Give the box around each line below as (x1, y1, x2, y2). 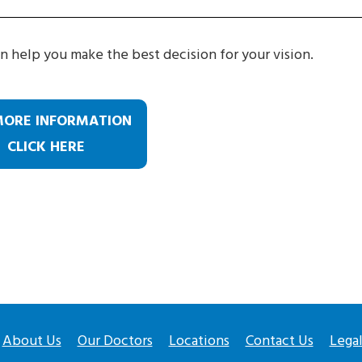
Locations (168, 330, 229, 351)
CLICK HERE (6, 136, 85, 157)
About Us (2, 330, 61, 351)
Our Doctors (77, 330, 153, 351)
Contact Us (245, 330, 314, 351)
